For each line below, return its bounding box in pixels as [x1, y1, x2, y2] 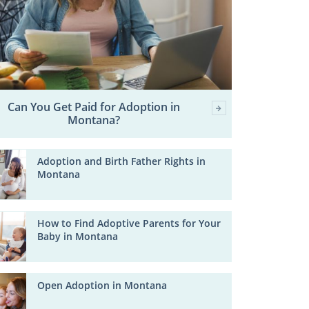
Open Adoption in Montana [37, 278, 168, 292]
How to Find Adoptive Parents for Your [37, 217, 221, 230]
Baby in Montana [37, 230, 119, 243]
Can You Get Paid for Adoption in [7, 99, 180, 115]
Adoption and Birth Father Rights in [37, 154, 206, 168]
